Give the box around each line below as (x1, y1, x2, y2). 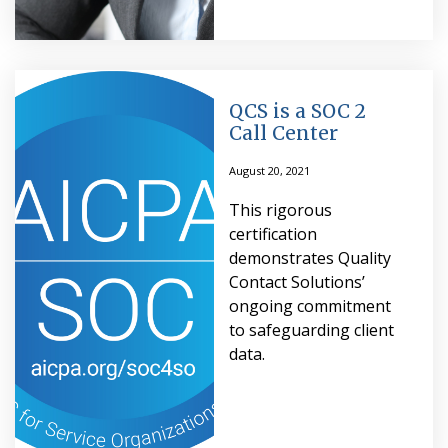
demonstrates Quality (228, 246, 391, 269)
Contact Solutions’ (228, 270, 365, 293)
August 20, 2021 (228, 162, 310, 178)
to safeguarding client (228, 318, 394, 341)
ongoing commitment (228, 294, 391, 317)
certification (228, 222, 317, 245)
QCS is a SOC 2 (228, 98, 366, 123)
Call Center (228, 120, 338, 145)
